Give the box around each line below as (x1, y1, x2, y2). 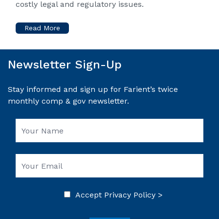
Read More (24, 24, 60, 32)
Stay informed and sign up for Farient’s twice (8, 85, 178, 94)
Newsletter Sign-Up (8, 58, 122, 71)
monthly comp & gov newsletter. (8, 96, 129, 106)
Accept (70, 190, 104, 199)
